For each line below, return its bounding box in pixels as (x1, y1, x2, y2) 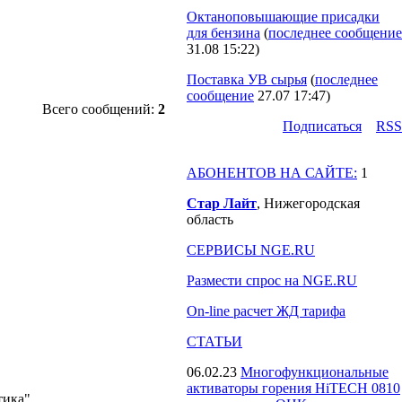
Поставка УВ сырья (187, 72, 307, 87)
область (187, 212, 233, 227)
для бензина (187, 25, 260, 40)
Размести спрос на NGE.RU (187, 273, 357, 288)
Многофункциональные (240, 364, 389, 380)
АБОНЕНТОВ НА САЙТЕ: (187, 165, 357, 180)
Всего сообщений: (42, 100, 158, 117)
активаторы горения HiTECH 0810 (187, 380, 400, 396)
